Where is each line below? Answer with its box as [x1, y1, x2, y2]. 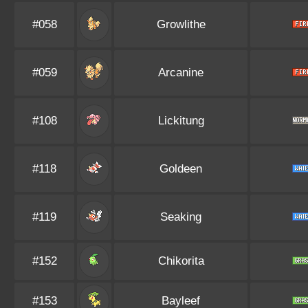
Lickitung [157, 114, 204, 127]
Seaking [160, 210, 201, 223]
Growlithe [156, 18, 206, 31]
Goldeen [159, 162, 202, 175]
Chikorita [157, 254, 204, 267]
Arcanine [158, 66, 203, 79]
